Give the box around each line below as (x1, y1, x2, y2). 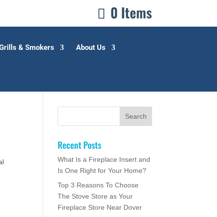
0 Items (110, 2, 152, 22)
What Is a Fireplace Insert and (58, 155, 151, 163)
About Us (76, 43, 106, 52)
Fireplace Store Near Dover (58, 203, 142, 211)
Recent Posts (58, 139, 102, 151)
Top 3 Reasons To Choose (58, 181, 139, 189)
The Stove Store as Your (58, 192, 133, 200)
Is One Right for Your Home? (58, 167, 147, 174)
